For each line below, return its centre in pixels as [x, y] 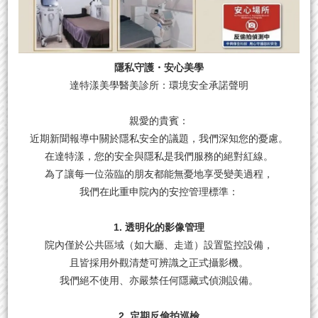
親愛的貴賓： [159, 120]
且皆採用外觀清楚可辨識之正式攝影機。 [159, 262]
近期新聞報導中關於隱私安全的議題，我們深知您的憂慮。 [159, 138]
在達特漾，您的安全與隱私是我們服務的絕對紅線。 [159, 156]
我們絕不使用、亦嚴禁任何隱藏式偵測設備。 [159, 280]
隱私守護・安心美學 [159, 67]
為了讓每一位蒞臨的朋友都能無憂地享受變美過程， [159, 174]
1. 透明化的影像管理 [159, 227]
